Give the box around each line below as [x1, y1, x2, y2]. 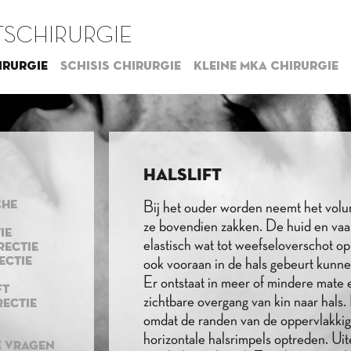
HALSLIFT [143, 167, 222, 184]
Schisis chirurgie [60, 60, 181, 73]
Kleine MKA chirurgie [194, 60, 338, 73]
